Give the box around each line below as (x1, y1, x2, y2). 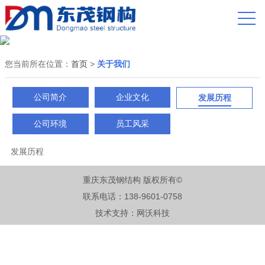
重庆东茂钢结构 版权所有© (83, 175, 182, 185)
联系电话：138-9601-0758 (83, 192, 182, 201)
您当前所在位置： (5, 59, 71, 69)
